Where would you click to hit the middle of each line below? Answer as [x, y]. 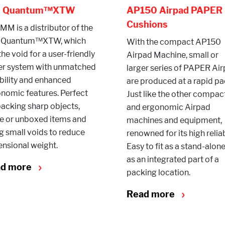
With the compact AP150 [174, 42]
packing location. [158, 173]
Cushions [147, 24]
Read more [152, 194]
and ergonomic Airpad [168, 107]
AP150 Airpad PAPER [175, 10]
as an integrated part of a [173, 159]
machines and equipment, [174, 120]
